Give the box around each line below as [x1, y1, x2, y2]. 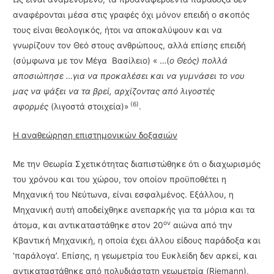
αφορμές [13, 102, 49, 112]
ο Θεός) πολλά [169, 56, 228, 66]
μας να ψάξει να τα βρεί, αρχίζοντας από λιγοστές [13, 86, 215, 97]
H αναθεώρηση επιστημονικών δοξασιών [13, 130, 178, 140]
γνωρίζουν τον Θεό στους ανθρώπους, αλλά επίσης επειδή [13, 40, 246, 51]
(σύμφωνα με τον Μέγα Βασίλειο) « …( [13, 56, 170, 66]
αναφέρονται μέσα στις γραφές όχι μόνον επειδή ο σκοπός [13, 10, 250, 20]
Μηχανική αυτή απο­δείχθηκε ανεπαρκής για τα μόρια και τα [13, 204, 256, 215]
